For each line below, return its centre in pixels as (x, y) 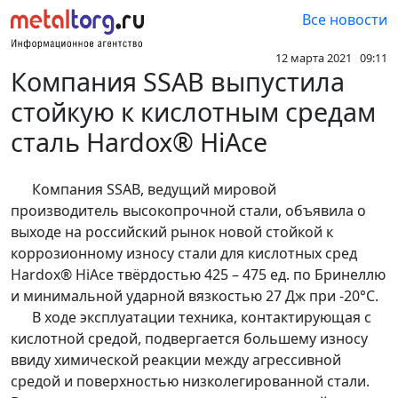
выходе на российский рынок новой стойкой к (172, 232)
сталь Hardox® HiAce (139, 142)
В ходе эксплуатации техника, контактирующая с (191, 318)
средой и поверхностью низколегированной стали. (190, 382)
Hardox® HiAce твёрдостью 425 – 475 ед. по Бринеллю (198, 275)
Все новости (345, 20)
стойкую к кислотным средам (193, 112)
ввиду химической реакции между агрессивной (176, 360)
